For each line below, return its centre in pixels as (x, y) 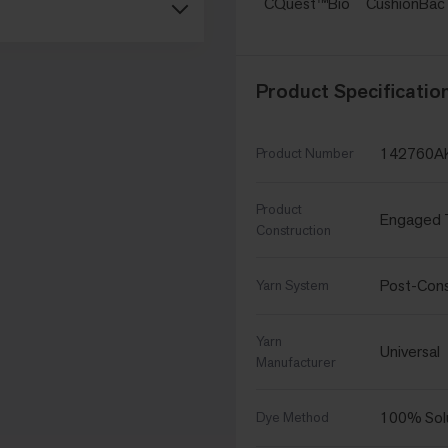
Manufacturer (296, 362)
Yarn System (292, 285)
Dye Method (292, 417)
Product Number (305, 153)
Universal (410, 352)
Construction (293, 230)
